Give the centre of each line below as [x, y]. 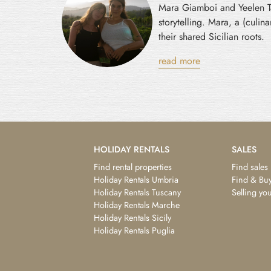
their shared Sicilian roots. [211, 36]
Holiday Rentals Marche [137, 205]
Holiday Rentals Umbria [136, 179]
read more [179, 60]
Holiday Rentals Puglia [134, 230]
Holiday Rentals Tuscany [137, 192]
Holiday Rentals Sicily [132, 217]
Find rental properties [133, 167]
